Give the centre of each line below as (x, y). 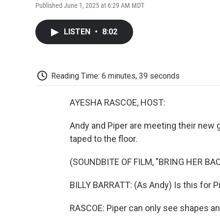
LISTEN (78, 31)
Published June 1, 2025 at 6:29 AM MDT (90, 5)
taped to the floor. (104, 139)
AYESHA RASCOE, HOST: (118, 103)
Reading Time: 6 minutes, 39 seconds (115, 76)
